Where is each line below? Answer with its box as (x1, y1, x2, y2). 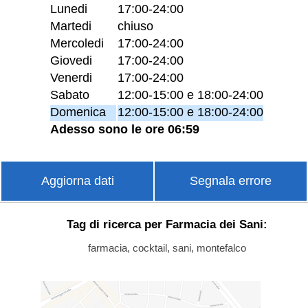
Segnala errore (190, 173, 272, 188)
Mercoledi (50, 36, 104, 50)
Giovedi (50, 53, 93, 67)
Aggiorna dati (41, 173, 114, 188)
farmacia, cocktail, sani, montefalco (88, 242, 246, 254)
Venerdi (50, 70, 93, 85)
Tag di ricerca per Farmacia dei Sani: (67, 217, 267, 231)
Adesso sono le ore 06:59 (50, 122, 200, 136)
